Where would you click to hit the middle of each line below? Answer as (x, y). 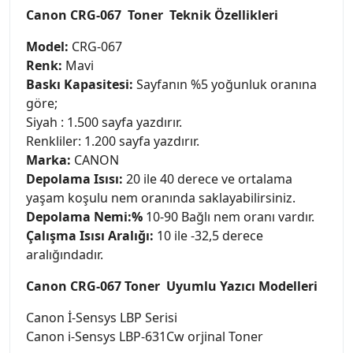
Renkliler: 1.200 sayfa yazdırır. (113, 141)
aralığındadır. (65, 254)
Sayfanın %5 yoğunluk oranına (225, 84)
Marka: (48, 160)
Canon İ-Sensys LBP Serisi (102, 317)
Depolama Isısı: (76, 178)
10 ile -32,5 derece (208, 235)
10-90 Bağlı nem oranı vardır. (229, 216)
